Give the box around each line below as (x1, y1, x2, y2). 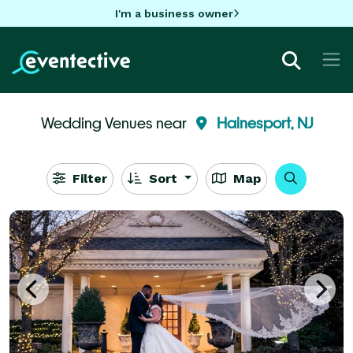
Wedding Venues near (40, 113, 190, 132)
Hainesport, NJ (216, 113, 313, 132)
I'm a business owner (114, 6, 233, 20)
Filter (68, 170, 107, 186)
